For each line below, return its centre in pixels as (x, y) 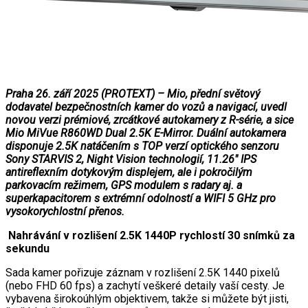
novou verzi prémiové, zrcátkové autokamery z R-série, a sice (150, 120)
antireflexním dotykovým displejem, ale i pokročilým (129, 172)
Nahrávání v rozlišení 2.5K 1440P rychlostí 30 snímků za (150, 235)
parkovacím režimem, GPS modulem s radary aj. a (124, 185)
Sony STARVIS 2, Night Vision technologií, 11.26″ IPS (131, 159)
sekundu (27, 248)
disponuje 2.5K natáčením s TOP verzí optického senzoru (142, 146)
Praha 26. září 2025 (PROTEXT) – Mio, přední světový (133, 93)
